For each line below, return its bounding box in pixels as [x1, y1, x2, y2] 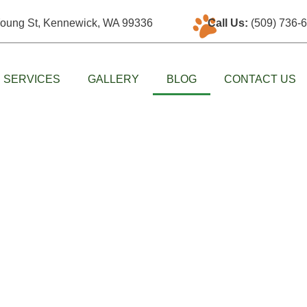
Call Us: [208, 16, 248, 29]
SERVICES [3, 73, 60, 85]
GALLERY [87, 73, 139, 85]
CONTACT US [223, 73, 296, 85]
